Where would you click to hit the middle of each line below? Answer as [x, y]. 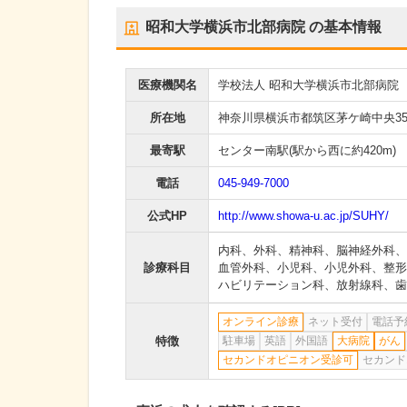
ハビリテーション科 [271, 285]
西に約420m [360, 150]
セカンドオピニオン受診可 [288, 360]
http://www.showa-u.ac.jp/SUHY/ [303, 216]
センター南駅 [253, 150]
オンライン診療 [261, 322]
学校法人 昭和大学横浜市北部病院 [308, 85]
